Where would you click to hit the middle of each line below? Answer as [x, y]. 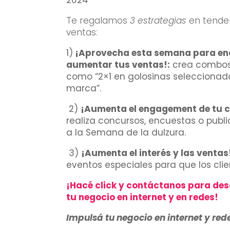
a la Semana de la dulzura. [126, 133]
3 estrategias [158, 21]
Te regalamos [98, 21]
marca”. [84, 89]
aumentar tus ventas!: [118, 65]
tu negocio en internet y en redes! [142, 197]
